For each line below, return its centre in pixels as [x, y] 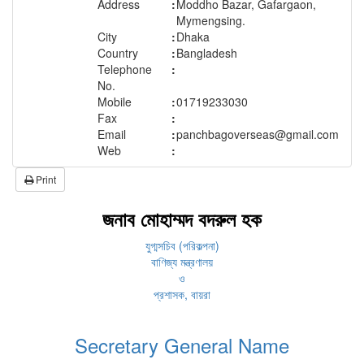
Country [118, 53]
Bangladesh [207, 53]
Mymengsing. [211, 21]
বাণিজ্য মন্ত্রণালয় [182, 262]
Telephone [125, 69]
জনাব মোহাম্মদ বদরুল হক [182, 219]
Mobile [115, 102]
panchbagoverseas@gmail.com [258, 134]
